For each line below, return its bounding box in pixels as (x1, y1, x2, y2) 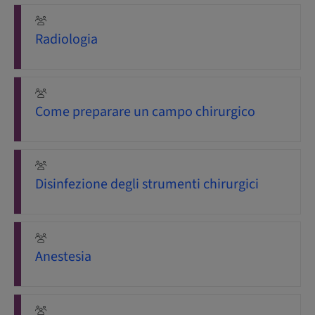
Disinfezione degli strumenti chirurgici (35, 174, 259, 194)
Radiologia (35, 30, 98, 49)
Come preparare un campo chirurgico (35, 102, 255, 122)
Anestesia (35, 247, 91, 266)
